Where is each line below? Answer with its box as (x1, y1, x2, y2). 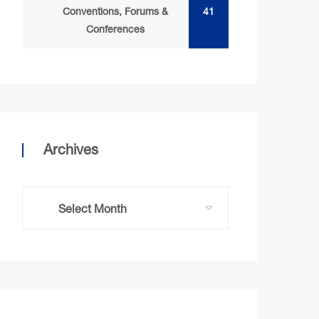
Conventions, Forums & (62, 5, 168, 17)
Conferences (85, 23, 145, 35)
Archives (43, 141, 98, 157)
